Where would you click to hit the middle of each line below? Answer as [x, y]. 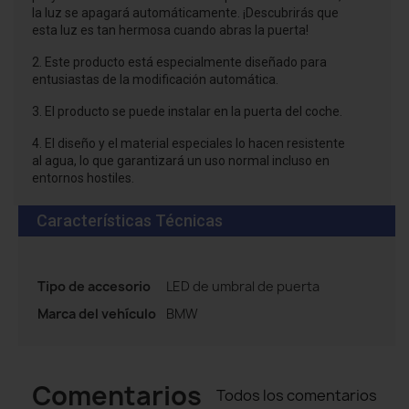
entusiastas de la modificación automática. [155, 80]
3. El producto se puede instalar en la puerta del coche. [187, 112]
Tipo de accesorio [94, 287]
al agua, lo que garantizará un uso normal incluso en [181, 161]
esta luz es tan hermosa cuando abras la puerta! [170, 31]
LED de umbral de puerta [243, 287]
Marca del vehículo [97, 314]
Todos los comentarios [297, 396]
